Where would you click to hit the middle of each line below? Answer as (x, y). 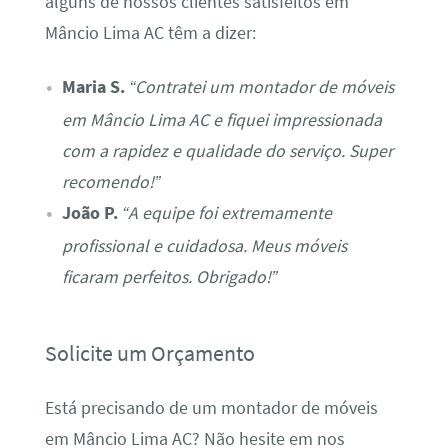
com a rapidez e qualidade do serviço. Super (227, 150)
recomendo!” (110, 181)
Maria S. (93, 86)
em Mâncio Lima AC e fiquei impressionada (221, 119)
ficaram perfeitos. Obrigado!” (169, 276)
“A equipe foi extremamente (226, 212)
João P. (89, 212)
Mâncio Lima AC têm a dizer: (150, 33)
